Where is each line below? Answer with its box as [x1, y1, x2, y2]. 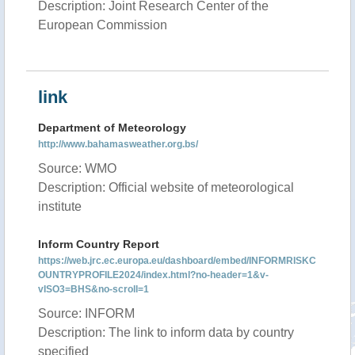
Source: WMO [38, 162, 116, 175]
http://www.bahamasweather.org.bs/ [38, 139, 198, 150]
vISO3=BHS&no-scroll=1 [38, 284, 149, 295]
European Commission [38, 18, 167, 32]
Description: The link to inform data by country [38, 326, 294, 339]
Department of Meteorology [38, 121, 186, 134]
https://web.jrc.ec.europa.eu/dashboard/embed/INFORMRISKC [38, 255, 316, 266]
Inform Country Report [38, 238, 159, 250]
